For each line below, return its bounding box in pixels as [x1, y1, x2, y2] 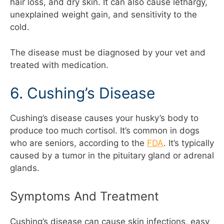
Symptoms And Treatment [10, 188, 159, 203]
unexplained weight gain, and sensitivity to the [10, 9, 197, 20]
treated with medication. [10, 59, 108, 70]
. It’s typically [163, 138, 214, 148]
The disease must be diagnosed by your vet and [10, 47, 205, 57]
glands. [10, 163, 39, 173]
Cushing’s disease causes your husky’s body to [10, 113, 198, 123]
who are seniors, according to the [10, 138, 147, 148]
